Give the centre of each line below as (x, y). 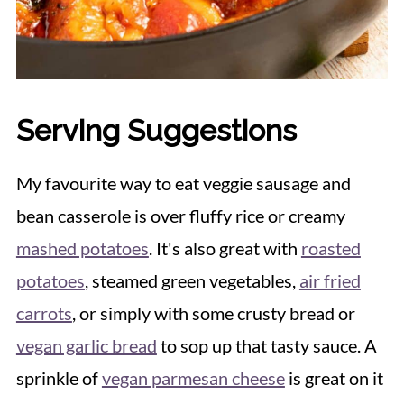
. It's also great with (225, 248)
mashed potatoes (82, 248)
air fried (330, 280)
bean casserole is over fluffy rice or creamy (180, 215)
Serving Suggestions (156, 130)
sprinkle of (59, 377)
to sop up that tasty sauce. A (266, 345)
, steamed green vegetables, (192, 280)
